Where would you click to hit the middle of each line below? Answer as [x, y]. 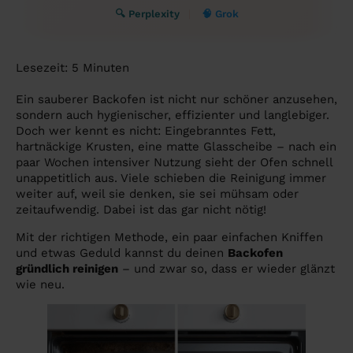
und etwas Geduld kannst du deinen [122, 253]
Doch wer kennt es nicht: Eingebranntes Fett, [146, 131]
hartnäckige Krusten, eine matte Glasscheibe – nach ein [176, 147]
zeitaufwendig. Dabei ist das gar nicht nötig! [141, 210]
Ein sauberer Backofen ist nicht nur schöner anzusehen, [176, 100]
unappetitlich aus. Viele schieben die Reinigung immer [171, 178]
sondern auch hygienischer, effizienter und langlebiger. [173, 115]
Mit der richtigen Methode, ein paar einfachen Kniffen [169, 237]
